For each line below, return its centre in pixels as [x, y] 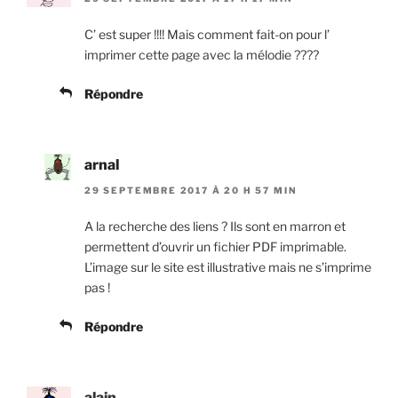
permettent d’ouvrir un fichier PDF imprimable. [215, 246]
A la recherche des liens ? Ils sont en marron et [215, 226]
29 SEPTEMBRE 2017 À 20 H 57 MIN [191, 190]
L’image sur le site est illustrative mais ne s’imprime [228, 267]
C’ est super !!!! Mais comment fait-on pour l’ [207, 35]
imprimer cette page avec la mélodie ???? [202, 55]
